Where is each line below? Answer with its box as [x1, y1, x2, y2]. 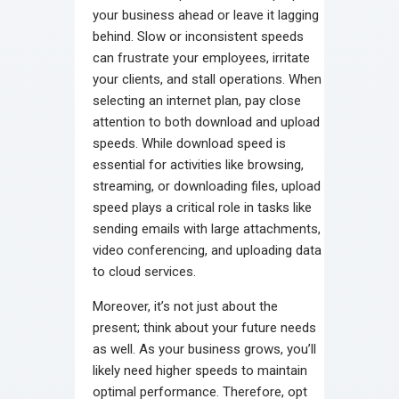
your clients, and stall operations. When [93, 70, 322, 87]
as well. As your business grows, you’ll [93, 340, 316, 357]
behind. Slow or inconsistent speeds [93, 28, 304, 45]
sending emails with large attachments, [93, 220, 321, 237]
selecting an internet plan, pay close [93, 92, 301, 109]
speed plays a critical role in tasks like [93, 199, 312, 216]
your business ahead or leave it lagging [93, 6, 319, 23]
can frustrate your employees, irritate [93, 49, 310, 66]
